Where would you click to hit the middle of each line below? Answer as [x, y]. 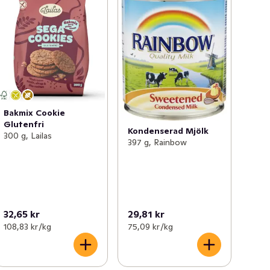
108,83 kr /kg [28, 226]
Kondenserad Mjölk [168, 131]
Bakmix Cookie [35, 112]
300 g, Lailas [28, 135]
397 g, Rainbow [157, 143]
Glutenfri [24, 124]
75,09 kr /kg [150, 226]
